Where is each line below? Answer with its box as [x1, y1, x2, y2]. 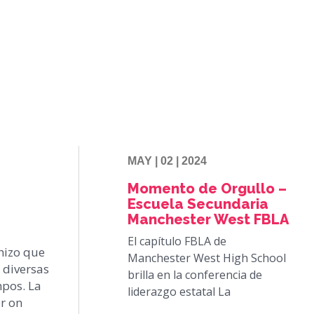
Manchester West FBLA [128, 211, 289, 228]
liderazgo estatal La [128, 284, 231, 300]
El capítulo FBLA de [128, 233, 226, 250]
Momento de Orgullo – [128, 180, 287, 198]
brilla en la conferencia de [128, 267, 262, 283]
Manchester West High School [128, 250, 286, 266]
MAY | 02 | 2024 [128, 155, 207, 168]
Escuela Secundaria [128, 196, 268, 213]
